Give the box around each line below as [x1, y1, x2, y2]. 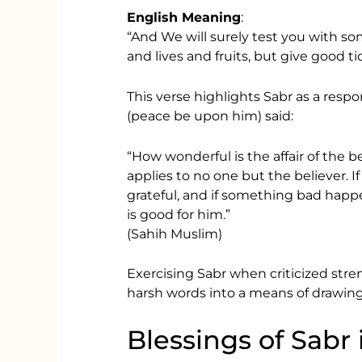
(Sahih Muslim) [127, 225, 223, 242]
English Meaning [127, 10, 242, 26]
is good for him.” [127, 206, 231, 222]
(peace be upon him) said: [127, 107, 294, 124]
